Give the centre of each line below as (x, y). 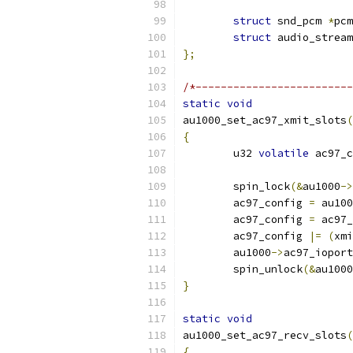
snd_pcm (299, 21)
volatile (284, 153)
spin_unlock (268, 269)
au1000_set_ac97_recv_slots (265, 335)
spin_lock (262, 186)
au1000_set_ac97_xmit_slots (265, 120)
